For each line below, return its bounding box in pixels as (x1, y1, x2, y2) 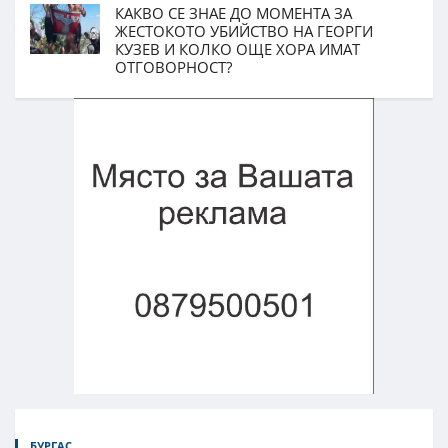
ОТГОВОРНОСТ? (115, 56, 232, 77)
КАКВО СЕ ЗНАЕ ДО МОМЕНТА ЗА (115, 2, 352, 23)
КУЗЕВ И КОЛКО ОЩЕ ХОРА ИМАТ (115, 38, 360, 59)
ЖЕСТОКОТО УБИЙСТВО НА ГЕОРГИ (115, 20, 373, 41)
